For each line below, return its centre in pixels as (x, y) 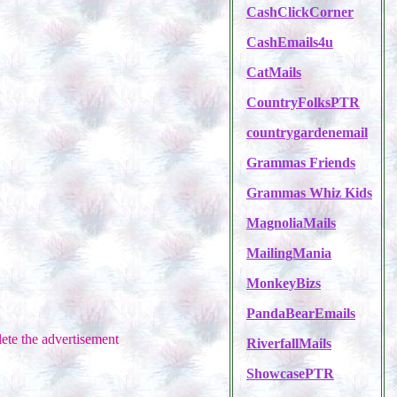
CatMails (274, 72)
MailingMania (289, 253)
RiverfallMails (289, 343)
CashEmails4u (290, 42)
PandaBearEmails (301, 313)
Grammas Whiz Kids (309, 193)
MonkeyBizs (284, 283)
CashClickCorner (300, 12)
